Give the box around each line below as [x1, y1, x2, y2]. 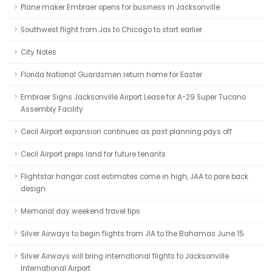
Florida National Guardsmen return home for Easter [21, 70, 202, 80]
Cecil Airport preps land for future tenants [21, 149, 166, 159]
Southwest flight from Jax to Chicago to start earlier [21, 25, 202, 35]
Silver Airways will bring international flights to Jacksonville [21, 251, 229, 261]
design [21, 184, 46, 194]
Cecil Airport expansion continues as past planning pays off [21, 127, 232, 137]
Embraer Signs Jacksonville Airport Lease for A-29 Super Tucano [21, 92, 246, 102]
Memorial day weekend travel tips [21, 206, 140, 216]
